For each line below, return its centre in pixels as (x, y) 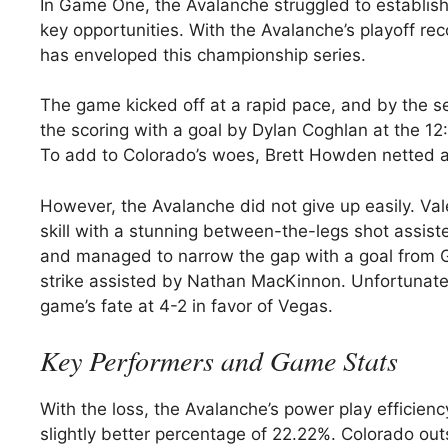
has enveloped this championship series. (203, 54)
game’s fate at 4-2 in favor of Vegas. (186, 305)
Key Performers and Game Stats (219, 360)
